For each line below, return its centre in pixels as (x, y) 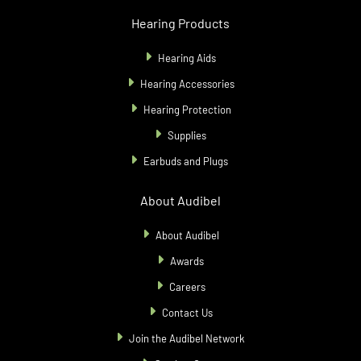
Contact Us (187, 313)
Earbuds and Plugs (187, 162)
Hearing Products (180, 23)
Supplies (187, 136)
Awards (187, 261)
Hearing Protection (187, 110)
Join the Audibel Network (187, 339)
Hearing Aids (187, 58)
